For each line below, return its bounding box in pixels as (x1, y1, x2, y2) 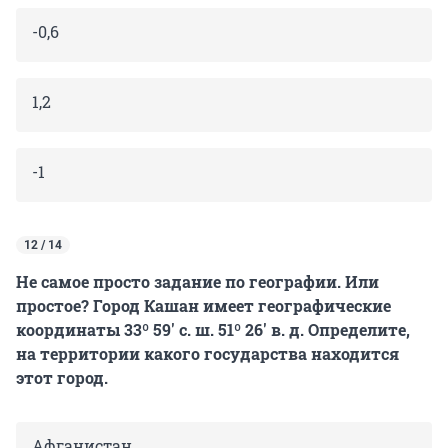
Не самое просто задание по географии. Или (16, 271, 379, 293)
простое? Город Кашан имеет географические (16, 295, 391, 317)
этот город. (16, 367, 108, 389)
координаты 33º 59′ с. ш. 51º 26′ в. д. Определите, (16, 319, 410, 341)
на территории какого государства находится (16, 343, 399, 365)
